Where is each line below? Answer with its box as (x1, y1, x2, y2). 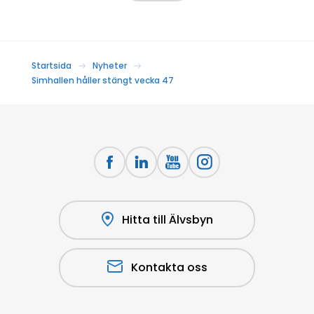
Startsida (32, 59, 71, 71)
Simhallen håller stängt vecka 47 (32, 74, 174, 86)
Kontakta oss (130, 259, 207, 275)
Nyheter (93, 59, 127, 71)
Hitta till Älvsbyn (121, 211, 213, 228)
